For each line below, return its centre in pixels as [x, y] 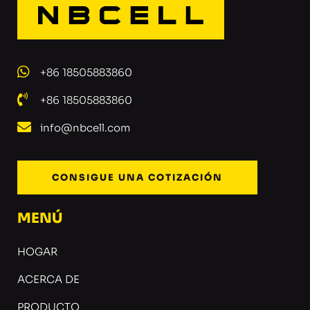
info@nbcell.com [85, 127]
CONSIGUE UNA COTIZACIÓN [137, 177]
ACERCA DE [48, 279]
